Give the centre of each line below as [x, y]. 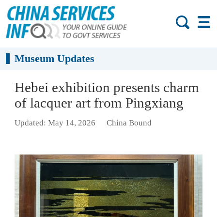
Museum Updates [55, 59]
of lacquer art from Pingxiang [99, 103]
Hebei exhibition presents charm [107, 87]
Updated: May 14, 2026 [55, 123]
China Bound [129, 123]
